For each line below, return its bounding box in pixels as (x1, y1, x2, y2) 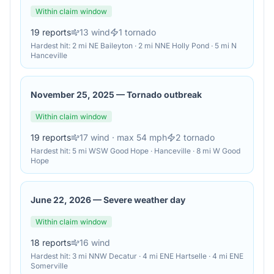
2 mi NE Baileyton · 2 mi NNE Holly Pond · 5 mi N (72, 41, 237, 50)
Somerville (31, 261, 68, 270)
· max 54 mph (109, 132, 167, 143)
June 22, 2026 (31, 194, 91, 205)
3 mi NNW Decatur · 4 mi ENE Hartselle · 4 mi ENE (72, 251, 243, 261)
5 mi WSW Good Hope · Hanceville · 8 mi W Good (72, 146, 240, 155)
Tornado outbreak (127, 89, 202, 100)
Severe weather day (103, 194, 185, 205)
